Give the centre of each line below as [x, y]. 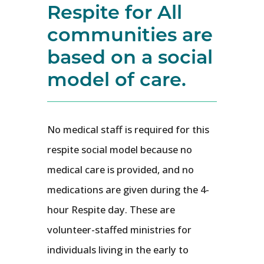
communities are [130, 34]
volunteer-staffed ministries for [119, 230]
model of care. [117, 79]
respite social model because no [120, 150]
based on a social [130, 56]
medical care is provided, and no [121, 170]
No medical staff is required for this [128, 130]
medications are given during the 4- [128, 190]
